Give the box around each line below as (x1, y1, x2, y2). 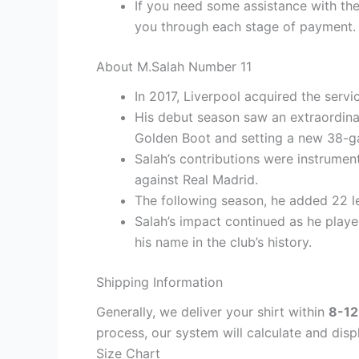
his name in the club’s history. (135, 234, 312, 251)
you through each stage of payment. (135, 18, 356, 35)
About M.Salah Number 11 (96, 58, 252, 75)
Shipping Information (96, 274, 223, 291)
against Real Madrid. (135, 171, 258, 188)
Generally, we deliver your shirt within (96, 304, 329, 321)
